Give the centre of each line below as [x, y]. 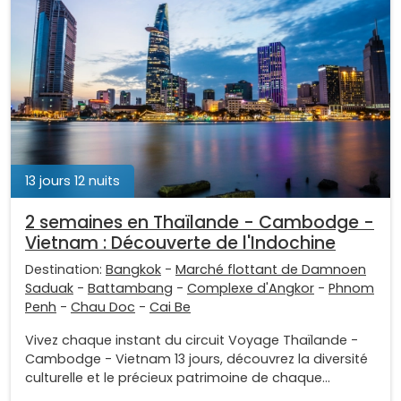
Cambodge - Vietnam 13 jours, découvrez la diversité [196, 359]
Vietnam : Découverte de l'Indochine [180, 243]
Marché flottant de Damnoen [271, 270]
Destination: [65, 270]
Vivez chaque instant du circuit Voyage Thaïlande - [192, 341]
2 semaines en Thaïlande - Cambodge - [200, 223]
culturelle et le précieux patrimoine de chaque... [178, 378]
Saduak [49, 289]
